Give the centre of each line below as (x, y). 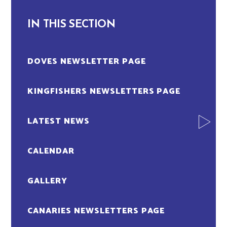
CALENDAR (51, 152)
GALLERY (48, 181)
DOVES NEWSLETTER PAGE (87, 62)
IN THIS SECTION (71, 24)
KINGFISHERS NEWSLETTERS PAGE (104, 92)
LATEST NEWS (59, 122)
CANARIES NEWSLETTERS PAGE (96, 211)
